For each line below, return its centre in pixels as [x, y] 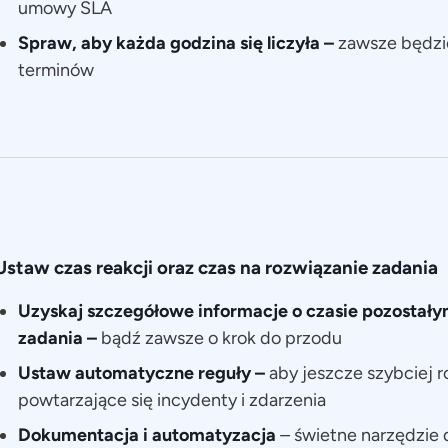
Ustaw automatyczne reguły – [143, 372]
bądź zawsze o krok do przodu [221, 337]
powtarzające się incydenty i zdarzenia [171, 399]
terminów [55, 70]
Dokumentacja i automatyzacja [148, 434]
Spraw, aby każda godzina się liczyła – [177, 43]
